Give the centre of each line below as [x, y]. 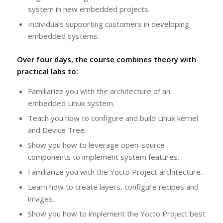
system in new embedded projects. [89, 9]
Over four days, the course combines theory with [106, 59]
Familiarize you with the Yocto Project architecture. [115, 171]
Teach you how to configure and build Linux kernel [113, 118]
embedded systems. [63, 36]
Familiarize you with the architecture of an [99, 91]
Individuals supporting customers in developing [108, 24]
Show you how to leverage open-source [96, 145]
